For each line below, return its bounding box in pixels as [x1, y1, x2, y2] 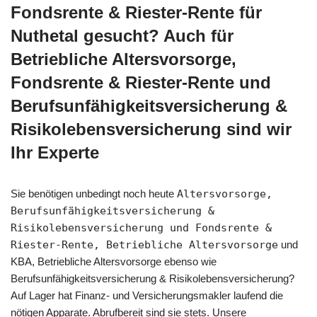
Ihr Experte [11, 142, 99, 162]
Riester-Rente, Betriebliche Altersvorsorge [11, 238, 278, 251]
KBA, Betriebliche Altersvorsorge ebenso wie [11, 255, 217, 267]
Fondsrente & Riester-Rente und [11, 72, 271, 92]
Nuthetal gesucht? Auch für [11, 25, 234, 45]
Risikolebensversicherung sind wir [11, 119, 292, 139]
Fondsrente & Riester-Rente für [11, 2, 262, 22]
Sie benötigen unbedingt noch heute [11, 187, 177, 200]
